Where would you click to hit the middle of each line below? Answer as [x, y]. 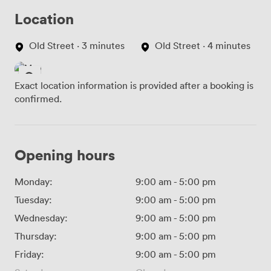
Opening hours [65, 155]
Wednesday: [41, 218]
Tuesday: [33, 200]
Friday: [29, 254]
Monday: [34, 182]
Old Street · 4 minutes [203, 46]
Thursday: [36, 236]
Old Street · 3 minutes [77, 46]
